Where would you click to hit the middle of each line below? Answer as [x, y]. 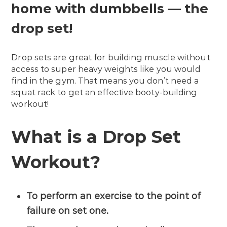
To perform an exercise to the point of [114, 196]
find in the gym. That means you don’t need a [105, 81]
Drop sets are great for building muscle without [111, 57]
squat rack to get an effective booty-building [104, 92]
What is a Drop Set [96, 137]
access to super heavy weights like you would [106, 69]
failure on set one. [68, 211]
